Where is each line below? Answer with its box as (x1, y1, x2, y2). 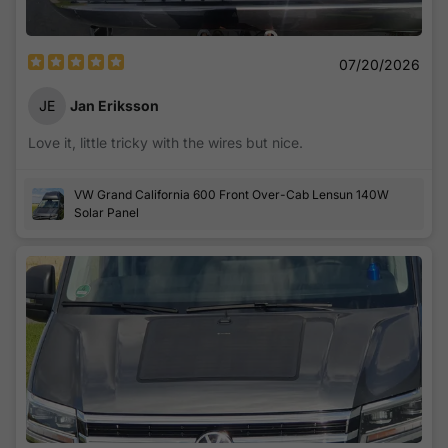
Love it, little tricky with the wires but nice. (28, 133, 303, 151)
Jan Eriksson (70, 97, 159, 115)
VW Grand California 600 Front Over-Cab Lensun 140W (74, 186, 389, 202)
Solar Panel (74, 204, 139, 220)
